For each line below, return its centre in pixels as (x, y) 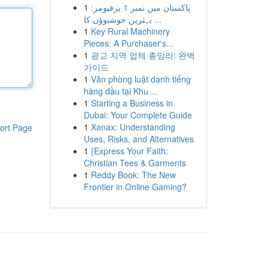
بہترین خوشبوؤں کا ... (156, 19)
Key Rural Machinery (130, 31)
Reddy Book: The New (133, 175)
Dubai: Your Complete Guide (138, 115)
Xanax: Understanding (133, 127)
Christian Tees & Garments (135, 163)
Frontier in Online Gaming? (135, 187)
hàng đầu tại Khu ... (121, 91)
